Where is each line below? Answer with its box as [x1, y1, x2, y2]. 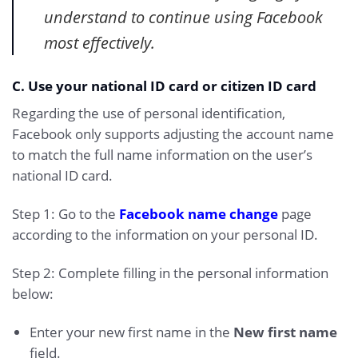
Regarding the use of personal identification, [12, 104, 285, 123]
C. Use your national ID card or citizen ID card [12, 76, 316, 95]
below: [12, 284, 54, 303]
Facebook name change [119, 205, 278, 224]
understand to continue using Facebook [43, 5, 323, 28]
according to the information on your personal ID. [12, 225, 318, 245]
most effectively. [43, 30, 155, 54]
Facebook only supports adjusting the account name [12, 125, 334, 144]
